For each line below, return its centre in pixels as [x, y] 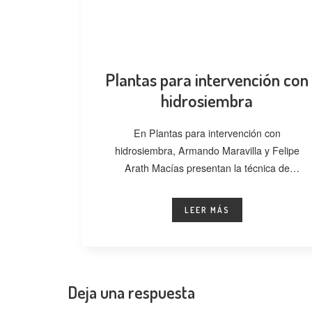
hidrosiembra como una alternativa [207, 185]
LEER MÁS [207, 210]
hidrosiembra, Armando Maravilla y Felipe [207, 150]
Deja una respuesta [131, 292]
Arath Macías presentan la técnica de [207, 167]
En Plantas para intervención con [207, 133]
